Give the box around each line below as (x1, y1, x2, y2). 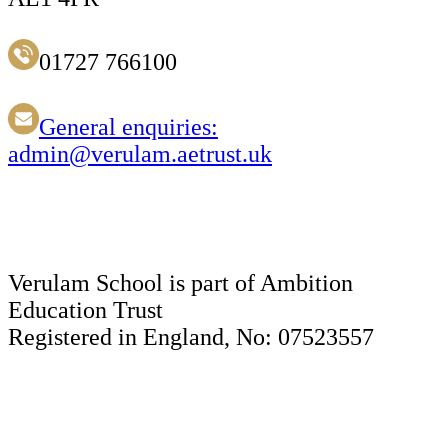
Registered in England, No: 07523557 (8, 323, 374, 350)
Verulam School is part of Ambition (8, 269, 353, 296)
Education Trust (8, 296, 163, 323)
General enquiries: (38, 113, 218, 140)
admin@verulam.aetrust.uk (8, 140, 272, 167)
